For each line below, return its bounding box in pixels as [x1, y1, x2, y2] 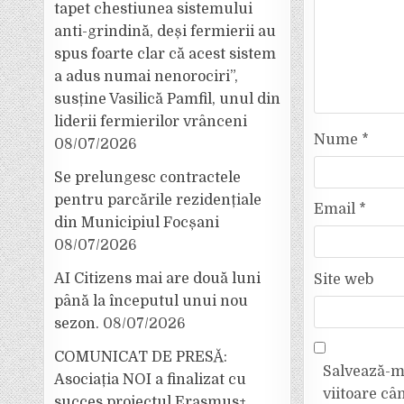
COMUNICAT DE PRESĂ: [54, 349, 228, 365]
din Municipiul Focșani [54, 215, 220, 231]
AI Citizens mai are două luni [54, 271, 262, 287]
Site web [313, 271, 373, 288]
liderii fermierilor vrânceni [54, 114, 248, 130]
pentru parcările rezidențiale [54, 192, 262, 208]
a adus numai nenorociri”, [54, 69, 239, 85]
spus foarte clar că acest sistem [54, 46, 277, 62]
